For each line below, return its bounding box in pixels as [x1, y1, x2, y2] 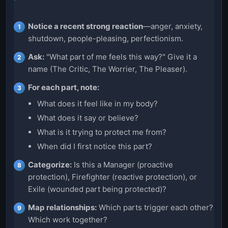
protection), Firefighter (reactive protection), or [28, 172, 197, 182]
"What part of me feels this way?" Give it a [44, 51, 197, 62]
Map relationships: [28, 202, 97, 212]
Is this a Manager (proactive [72, 159, 173, 169]
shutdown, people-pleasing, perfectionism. [28, 33, 183, 43]
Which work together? [28, 214, 107, 224]
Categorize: [28, 159, 72, 169]
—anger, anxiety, [143, 21, 203, 31]
